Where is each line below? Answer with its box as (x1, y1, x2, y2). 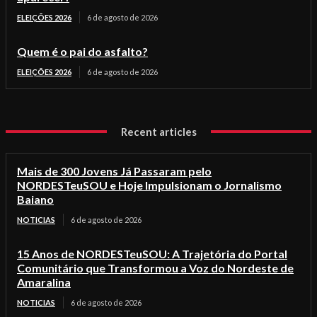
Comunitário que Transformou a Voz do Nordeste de (17, 261, 294, 275)
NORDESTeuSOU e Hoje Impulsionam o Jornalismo (17, 178, 282, 192)
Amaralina (17, 275, 71, 289)
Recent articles (120, 125, 197, 139)
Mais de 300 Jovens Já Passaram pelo (17, 164, 212, 178)
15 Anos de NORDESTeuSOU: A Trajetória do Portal (17, 247, 287, 261)
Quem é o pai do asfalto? (17, 45, 148, 59)
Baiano (17, 192, 54, 207)
